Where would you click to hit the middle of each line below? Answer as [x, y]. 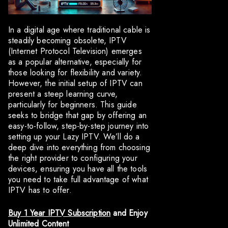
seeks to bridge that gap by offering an [77, 116]
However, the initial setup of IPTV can [75, 83]
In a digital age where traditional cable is [79, 30]
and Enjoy [129, 213]
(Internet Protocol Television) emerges [75, 51]
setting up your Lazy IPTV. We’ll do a [74, 137]
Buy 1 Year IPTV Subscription [60, 213]
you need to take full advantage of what [78, 180]
